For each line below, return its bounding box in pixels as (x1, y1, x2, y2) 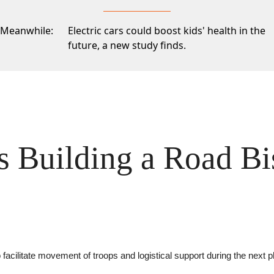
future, (68, 39, 102, 53)
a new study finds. (102, 39, 186, 53)
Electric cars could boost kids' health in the (68, 24, 265, 38)
